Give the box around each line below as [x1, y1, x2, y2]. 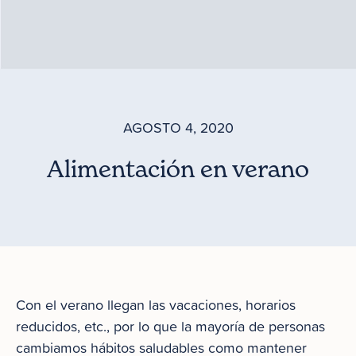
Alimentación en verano [47, 154, 309, 183]
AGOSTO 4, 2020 [122, 118, 234, 137]
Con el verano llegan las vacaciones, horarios [16, 295, 296, 315]
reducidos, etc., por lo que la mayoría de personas [16, 316, 325, 336]
